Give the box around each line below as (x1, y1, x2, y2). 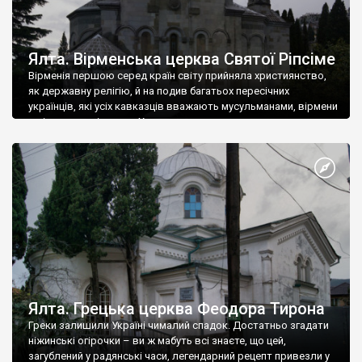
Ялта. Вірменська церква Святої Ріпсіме (28, 49, 335, 69)
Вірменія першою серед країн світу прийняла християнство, (28, 69, 326, 82)
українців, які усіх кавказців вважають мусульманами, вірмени (28, 100, 338, 113)
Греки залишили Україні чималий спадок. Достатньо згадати (28, 318, 329, 331)
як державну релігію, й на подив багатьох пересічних (28, 85, 289, 98)
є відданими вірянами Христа (28, 116, 174, 128)
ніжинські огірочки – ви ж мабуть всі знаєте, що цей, (28, 334, 286, 347)
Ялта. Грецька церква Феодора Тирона (28, 298, 325, 318)
